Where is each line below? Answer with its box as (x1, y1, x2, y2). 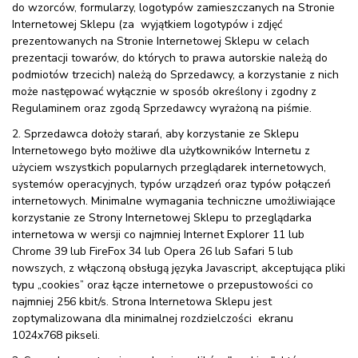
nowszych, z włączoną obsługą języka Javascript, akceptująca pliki (12, 260, 345, 276)
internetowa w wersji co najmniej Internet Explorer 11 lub (12, 226, 304, 242)
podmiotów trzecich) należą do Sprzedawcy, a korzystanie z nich (12, 66, 339, 82)
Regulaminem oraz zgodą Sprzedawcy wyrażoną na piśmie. (12, 100, 312, 116)
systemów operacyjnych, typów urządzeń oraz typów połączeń (12, 176, 331, 192)
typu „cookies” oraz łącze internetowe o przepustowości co (12, 276, 313, 292)
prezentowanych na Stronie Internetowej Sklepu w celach (12, 33, 309, 49)
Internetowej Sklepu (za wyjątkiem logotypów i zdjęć (12, 16, 282, 32)
